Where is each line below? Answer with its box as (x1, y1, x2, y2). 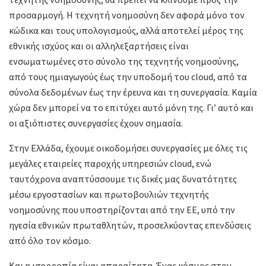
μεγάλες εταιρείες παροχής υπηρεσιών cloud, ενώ (9, 157, 211, 170)
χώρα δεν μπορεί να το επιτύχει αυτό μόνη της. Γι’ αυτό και (9, 102, 254, 114)
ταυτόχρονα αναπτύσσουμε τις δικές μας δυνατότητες (9, 173, 237, 185)
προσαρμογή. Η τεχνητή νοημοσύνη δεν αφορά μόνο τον (9, 9, 245, 21)
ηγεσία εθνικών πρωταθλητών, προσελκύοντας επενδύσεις (9, 219, 251, 232)
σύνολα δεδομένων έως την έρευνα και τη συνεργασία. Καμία (9, 86, 257, 99)
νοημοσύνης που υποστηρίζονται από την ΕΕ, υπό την (9, 204, 235, 216)
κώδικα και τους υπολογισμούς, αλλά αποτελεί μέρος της (9, 24, 243, 37)
